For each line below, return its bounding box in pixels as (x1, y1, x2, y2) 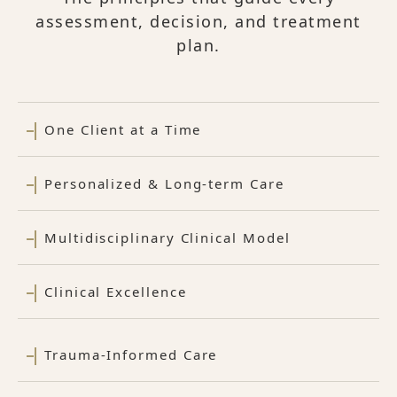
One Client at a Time (44, 121, 202, 139)
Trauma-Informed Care (44, 346, 218, 364)
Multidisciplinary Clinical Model (44, 229, 291, 247)
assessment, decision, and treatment (35, 11, 362, 33)
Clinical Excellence (44, 283, 187, 301)
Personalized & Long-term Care (44, 175, 284, 193)
